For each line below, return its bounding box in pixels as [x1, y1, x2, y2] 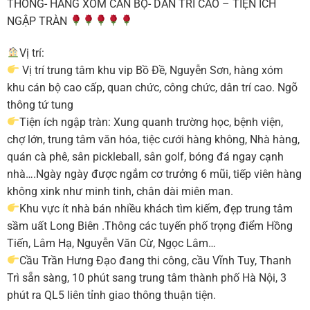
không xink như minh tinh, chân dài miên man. [6, 184, 233, 198]
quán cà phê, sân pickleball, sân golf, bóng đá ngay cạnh [6, 149, 284, 163]
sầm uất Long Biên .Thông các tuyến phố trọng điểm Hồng [6, 219, 293, 232]
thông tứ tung [6, 98, 73, 111]
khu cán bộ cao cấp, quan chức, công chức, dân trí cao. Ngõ [6, 80, 298, 94]
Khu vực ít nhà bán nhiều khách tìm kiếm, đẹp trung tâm [19, 201, 293, 215]
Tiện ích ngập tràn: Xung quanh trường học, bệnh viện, [19, 115, 283, 129]
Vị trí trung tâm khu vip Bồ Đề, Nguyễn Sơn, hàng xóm [19, 63, 283, 77]
